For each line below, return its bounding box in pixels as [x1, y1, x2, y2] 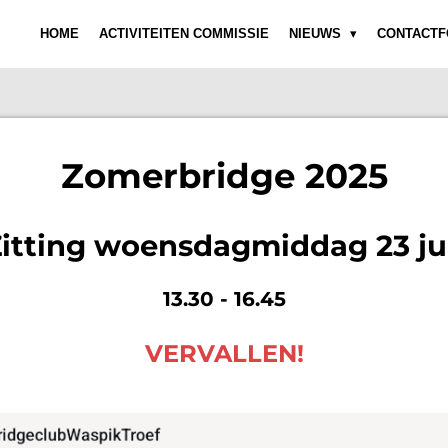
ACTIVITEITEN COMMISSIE [98, 26, 269, 41]
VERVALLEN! [144, 338, 304, 368]
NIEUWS [288, 26, 345, 41]
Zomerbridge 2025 [60, 155, 388, 197]
